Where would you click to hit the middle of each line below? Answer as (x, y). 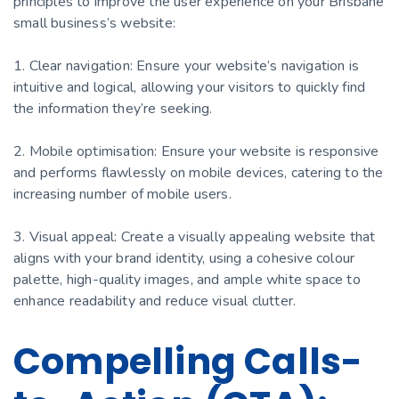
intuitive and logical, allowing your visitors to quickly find (190, 87)
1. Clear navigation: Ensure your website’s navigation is (187, 65)
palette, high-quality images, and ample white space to (187, 279)
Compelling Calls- (188, 361)
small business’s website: (94, 23)
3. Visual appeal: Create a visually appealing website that (195, 236)
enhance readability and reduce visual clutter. (155, 301)
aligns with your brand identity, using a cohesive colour (184, 258)
